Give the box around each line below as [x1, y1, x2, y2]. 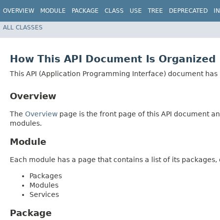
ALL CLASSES [3, 24, 43, 31]
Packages [29, 171, 62, 180]
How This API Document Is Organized [10, 53, 216, 65]
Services [29, 190, 59, 198]
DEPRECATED [169, 7, 208, 14]
